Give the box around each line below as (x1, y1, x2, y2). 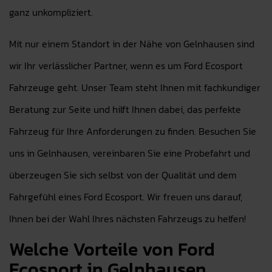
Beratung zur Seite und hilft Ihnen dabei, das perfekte (9, 102, 241, 117)
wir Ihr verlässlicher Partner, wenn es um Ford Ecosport (9, 58, 243, 73)
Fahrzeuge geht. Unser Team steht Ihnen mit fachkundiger (9, 80, 260, 95)
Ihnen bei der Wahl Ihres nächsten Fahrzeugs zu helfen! (9, 211, 246, 226)
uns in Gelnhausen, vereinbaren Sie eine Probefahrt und (9, 146, 250, 160)
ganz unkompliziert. (9, 5, 93, 19)
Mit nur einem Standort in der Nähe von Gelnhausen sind (9, 36, 254, 51)
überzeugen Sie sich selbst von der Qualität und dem (9, 168, 237, 182)
